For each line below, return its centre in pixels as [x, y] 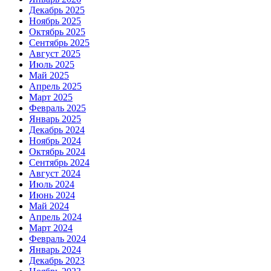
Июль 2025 [52, 64]
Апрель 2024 [55, 217]
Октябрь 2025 [57, 31]
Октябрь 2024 [57, 151]
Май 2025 [49, 75]
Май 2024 [49, 206]
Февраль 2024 [57, 238]
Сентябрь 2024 [59, 162]
